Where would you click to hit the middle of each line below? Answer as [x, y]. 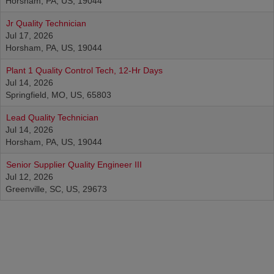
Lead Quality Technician [52, 117]
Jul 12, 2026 [29, 177]
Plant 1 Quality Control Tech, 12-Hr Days [84, 70]
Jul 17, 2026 [29, 35]
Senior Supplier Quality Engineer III [74, 165]
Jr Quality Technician [46, 23]
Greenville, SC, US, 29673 [56, 189]
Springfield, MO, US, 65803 [58, 95]
